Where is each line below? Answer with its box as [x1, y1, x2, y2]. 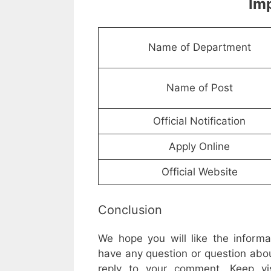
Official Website [161, 166, 238, 178]
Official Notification [153, 115, 246, 128]
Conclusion [98, 202, 162, 217]
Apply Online [169, 140, 230, 153]
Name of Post [166, 82, 233, 94]
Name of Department [148, 41, 251, 54]
